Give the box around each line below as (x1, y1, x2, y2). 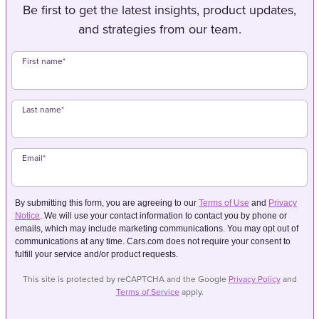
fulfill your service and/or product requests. (15, 249, 180, 260)
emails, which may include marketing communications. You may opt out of (15, 224, 298, 234)
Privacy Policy (228, 273, 281, 286)
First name (22, 55, 63, 68)
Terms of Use (199, 198, 249, 209)
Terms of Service (115, 286, 179, 299)
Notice (15, 211, 40, 221)
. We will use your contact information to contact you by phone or (40, 211, 287, 221)
